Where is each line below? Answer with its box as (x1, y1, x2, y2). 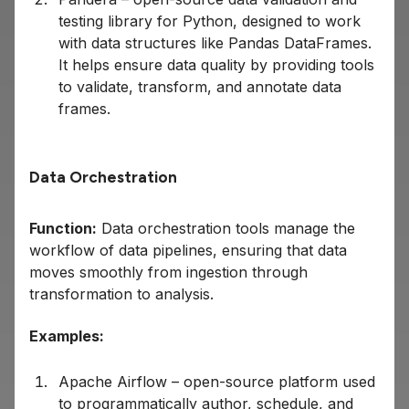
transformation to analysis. (29, 285, 214, 304)
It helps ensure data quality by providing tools (58, 56, 374, 75)
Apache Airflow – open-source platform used (58, 372, 375, 392)
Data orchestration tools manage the (97, 219, 355, 238)
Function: (29, 219, 97, 238)
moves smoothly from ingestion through (29, 263, 308, 282)
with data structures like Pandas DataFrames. (58, 34, 372, 53)
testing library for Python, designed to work (58, 12, 361, 31)
